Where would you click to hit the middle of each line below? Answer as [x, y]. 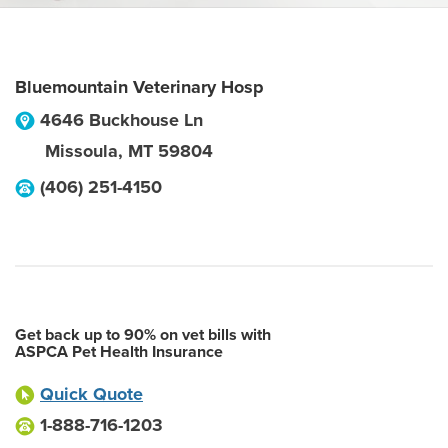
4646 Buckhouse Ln [121, 120]
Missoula [81, 151]
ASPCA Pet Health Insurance [119, 352]
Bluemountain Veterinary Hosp [139, 87]
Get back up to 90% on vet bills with [143, 335]
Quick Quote [91, 394]
